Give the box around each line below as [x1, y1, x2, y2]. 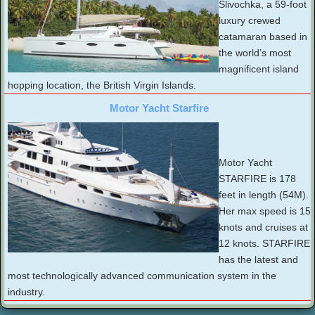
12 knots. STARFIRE [219, 238, 310, 250]
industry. [8, 286, 45, 298]
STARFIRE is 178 [219, 173, 296, 185]
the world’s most [219, 47, 291, 59]
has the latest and [219, 254, 298, 266]
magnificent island [219, 63, 299, 75]
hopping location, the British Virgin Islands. [8, 79, 196, 91]
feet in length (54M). [219, 189, 309, 201]
